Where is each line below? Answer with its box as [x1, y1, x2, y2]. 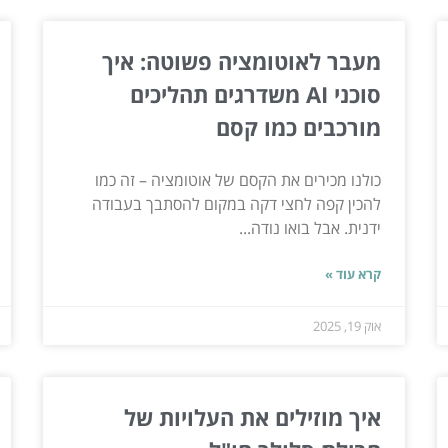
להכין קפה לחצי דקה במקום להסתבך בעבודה [92, 192, 382, 215]
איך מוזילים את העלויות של [124, 401, 382, 432]
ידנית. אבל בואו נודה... [239, 216, 382, 239]
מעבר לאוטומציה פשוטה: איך [102, 45, 382, 76]
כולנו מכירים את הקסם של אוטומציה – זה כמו [95, 168, 382, 191]
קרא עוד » [325, 264, 382, 283]
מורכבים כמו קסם [216, 111, 382, 142]
